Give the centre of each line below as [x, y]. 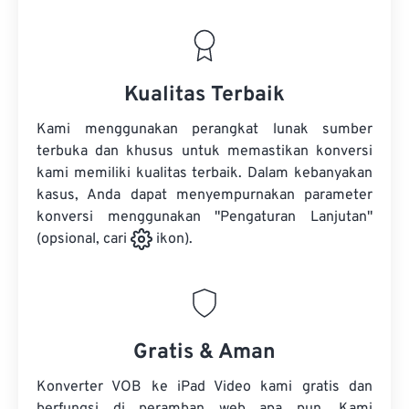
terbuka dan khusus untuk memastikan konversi [204, 152]
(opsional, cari [84, 240]
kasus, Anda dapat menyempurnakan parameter [204, 195]
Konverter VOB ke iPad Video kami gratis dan [204, 388]
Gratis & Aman [204, 353]
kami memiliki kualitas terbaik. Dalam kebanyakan [204, 173]
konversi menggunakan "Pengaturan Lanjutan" [204, 217]
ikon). [173, 240]
